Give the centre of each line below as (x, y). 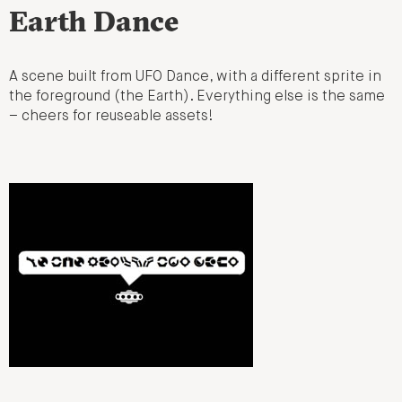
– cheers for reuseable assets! (111, 117)
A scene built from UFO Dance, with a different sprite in (195, 78)
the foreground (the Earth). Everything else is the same (197, 97)
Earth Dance (94, 22)
